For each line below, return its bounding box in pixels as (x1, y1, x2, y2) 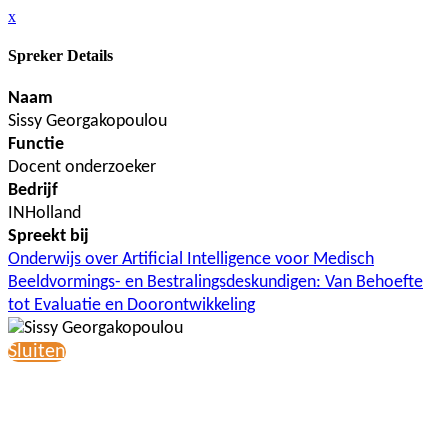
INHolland (8, 203, 81, 223)
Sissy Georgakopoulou (8, 111, 167, 131)
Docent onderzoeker (8, 157, 156, 177)
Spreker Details (8, 47, 113, 65)
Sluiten (8, 341, 66, 362)
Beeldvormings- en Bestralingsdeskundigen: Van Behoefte (8, 272, 423, 292)
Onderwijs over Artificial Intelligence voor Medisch (8, 249, 374, 269)
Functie (8, 134, 64, 154)
